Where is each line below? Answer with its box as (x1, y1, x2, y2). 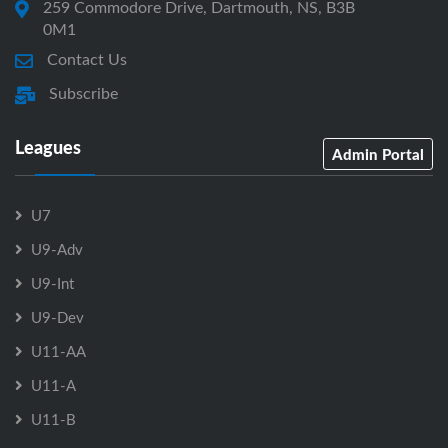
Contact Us (47, 48, 127, 71)
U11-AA (31, 341, 86, 362)
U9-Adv (31, 239, 83, 260)
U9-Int (31, 273, 74, 294)
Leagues (15, 134, 81, 161)
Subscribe (49, 82, 118, 105)
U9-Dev (31, 307, 84, 328)
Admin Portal (332, 143, 424, 166)
